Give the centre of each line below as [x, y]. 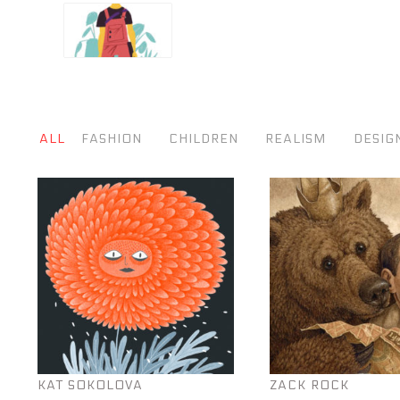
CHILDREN [204, 139]
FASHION [111, 139]
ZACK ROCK [309, 385]
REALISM [296, 139]
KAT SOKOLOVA [90, 385]
